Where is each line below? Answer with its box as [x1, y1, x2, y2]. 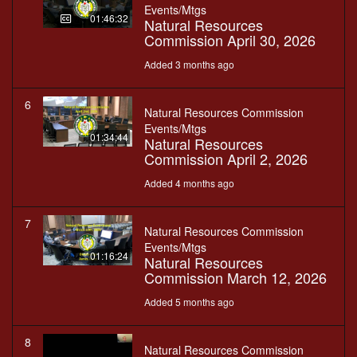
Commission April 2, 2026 [144, 148, 308, 170]
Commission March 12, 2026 [144, 267, 327, 288]
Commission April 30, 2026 [144, 29, 316, 51]
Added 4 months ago [144, 176, 234, 190]
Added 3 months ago [144, 57, 234, 72]
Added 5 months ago [144, 295, 234, 309]
